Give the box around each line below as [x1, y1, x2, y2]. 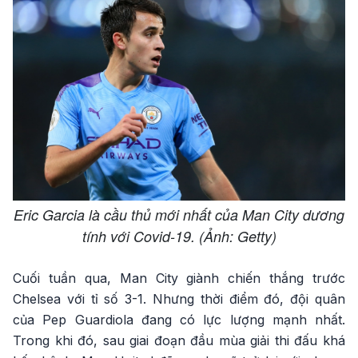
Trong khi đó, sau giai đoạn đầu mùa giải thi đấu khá [13, 332, 345, 348]
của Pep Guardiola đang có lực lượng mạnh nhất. [13, 311, 345, 328]
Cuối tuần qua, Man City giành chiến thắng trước [13, 269, 345, 286]
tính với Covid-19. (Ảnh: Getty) [82, 225, 276, 246]
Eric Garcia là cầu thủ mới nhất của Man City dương [14, 204, 344, 225]
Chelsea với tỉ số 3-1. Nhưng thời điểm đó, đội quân [13, 290, 345, 307]
